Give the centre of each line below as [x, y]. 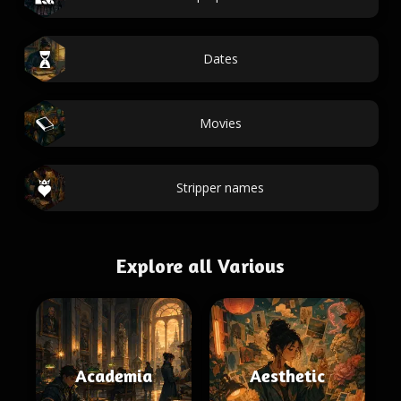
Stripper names [220, 188]
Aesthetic [287, 375]
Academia [114, 375]
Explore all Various [200, 266]
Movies [220, 123]
